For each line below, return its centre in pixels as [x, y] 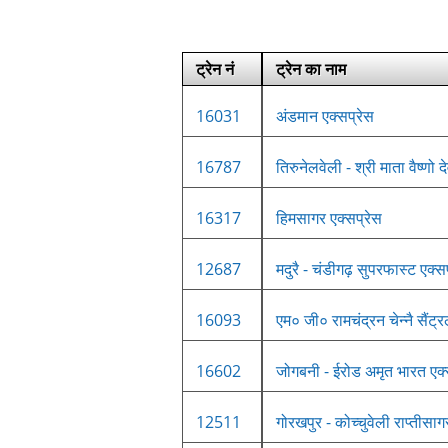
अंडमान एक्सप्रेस [325, 115]
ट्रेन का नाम [311, 68]
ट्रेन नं [215, 68]
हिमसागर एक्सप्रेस [329, 217]
